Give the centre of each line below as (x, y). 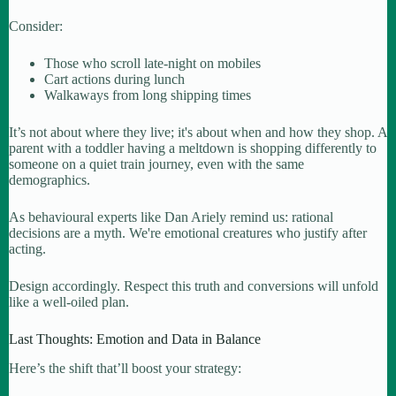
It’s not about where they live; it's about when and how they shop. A (198, 132)
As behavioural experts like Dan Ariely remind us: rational (171, 217)
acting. (27, 248)
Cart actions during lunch (114, 79)
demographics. (49, 179)
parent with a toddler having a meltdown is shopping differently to (193, 148)
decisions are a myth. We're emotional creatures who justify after (188, 232)
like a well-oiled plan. (69, 301)
